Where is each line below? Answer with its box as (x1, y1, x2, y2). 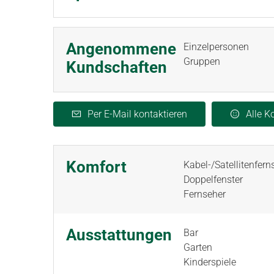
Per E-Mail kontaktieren (87, 108, 187, 120)
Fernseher (183, 188, 226, 200)
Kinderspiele (183, 256, 236, 268)
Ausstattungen (66, 226, 172, 244)
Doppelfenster (183, 174, 243, 185)
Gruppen (183, 56, 220, 67)
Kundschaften (66, 58, 167, 76)
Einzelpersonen (183, 41, 249, 53)
